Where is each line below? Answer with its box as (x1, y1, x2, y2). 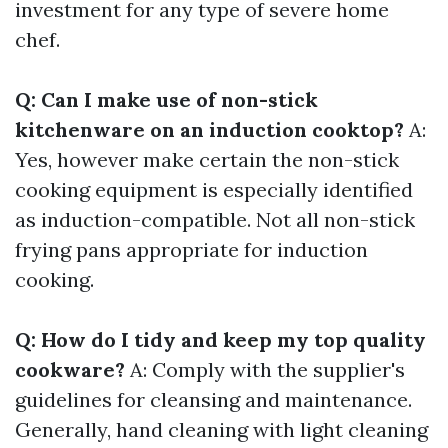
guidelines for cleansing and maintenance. (15, 387, 412, 413)
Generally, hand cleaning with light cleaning (15, 417, 428, 443)
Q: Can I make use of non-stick (15, 87, 318, 113)
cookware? (15, 357, 125, 383)
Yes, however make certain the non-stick (15, 147, 399, 173)
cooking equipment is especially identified (15, 177, 413, 203)
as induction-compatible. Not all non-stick (15, 207, 415, 233)
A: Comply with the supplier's (125, 357, 405, 383)
